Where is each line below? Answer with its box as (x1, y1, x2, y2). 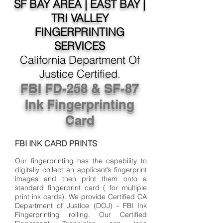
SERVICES (54, 39, 105, 53)
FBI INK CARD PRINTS (15, 138, 97, 148)
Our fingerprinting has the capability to (15, 156, 147, 165)
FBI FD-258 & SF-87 (20, 81, 139, 96)
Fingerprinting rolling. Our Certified (15, 210, 147, 219)
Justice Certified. (39, 67, 120, 81)
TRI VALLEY (51, 11, 109, 25)
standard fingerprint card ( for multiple (15, 183, 147, 192)
